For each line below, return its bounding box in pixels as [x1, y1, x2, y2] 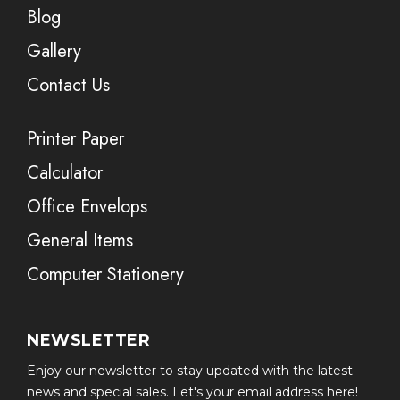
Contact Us [27, 72, 110, 98]
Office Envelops [27, 194, 147, 220]
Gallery [27, 38, 81, 64]
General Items [27, 228, 133, 254]
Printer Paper [27, 126, 124, 152]
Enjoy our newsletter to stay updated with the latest [27, 362, 353, 379]
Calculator [27, 160, 103, 186]
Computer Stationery [27, 262, 184, 287]
